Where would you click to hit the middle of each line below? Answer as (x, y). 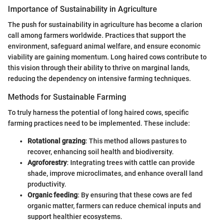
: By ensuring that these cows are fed (135, 195)
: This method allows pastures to (136, 141)
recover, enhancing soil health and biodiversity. (101, 152)
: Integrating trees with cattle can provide (131, 163)
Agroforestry (47, 163)
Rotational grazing (56, 141)
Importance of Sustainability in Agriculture (82, 9)
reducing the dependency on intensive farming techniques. (99, 79)
